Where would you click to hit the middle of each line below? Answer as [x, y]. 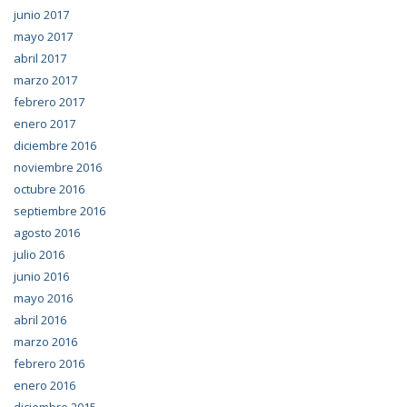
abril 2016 [40, 320]
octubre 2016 [49, 189]
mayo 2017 [43, 37]
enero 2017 [45, 124]
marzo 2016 [45, 342]
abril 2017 [40, 59]
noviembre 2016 [58, 168]
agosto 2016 [47, 233]
